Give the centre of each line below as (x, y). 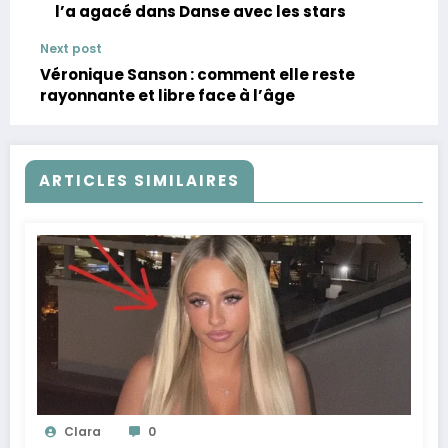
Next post (71, 48)
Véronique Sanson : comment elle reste (197, 74)
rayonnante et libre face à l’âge (167, 95)
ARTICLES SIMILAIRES (139, 180)
